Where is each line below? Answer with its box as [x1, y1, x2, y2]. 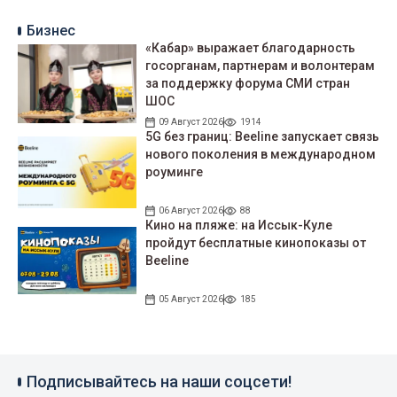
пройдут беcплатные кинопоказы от [145, 236, 367, 251]
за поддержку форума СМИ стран [145, 76, 351, 91]
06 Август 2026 [159, 206, 224, 216]
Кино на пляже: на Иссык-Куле [145, 218, 333, 233]
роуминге [145, 165, 204, 180]
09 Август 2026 [159, 117, 224, 128]
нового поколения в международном [145, 147, 377, 162]
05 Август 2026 [159, 294, 224, 305]
